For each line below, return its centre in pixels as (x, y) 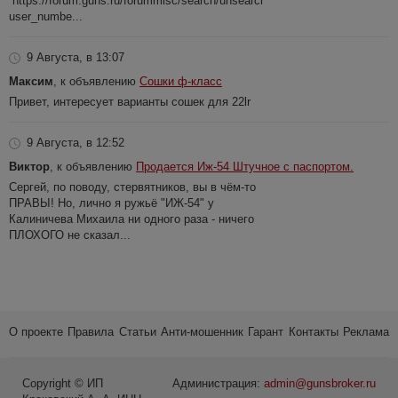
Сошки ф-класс (181, 82)
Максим (31, 82)
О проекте (36, 332)
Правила (91, 332)
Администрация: (218, 384)
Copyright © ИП (63, 384)
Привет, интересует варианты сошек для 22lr (130, 102)
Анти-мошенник (202, 332)
